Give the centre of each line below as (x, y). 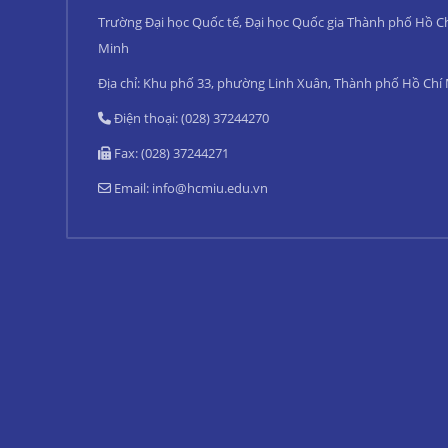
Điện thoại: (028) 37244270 (189, 118)
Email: (131, 188)
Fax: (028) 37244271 (169, 153)
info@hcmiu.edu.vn (209, 188)
